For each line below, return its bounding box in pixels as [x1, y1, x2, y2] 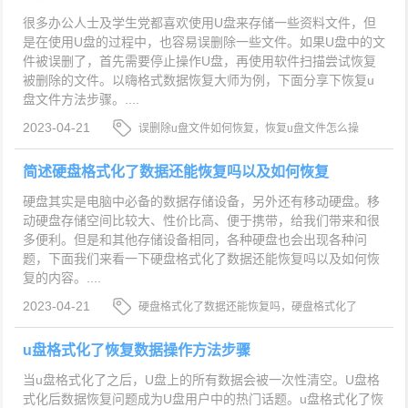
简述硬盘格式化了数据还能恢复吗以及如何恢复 [22, 163, 329, 179]
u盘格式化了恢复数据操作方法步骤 [22, 342, 250, 358]
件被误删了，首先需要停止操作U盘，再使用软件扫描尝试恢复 [22, 54, 376, 69]
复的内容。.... [22, 270, 101, 285]
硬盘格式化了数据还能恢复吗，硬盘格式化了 [138, 300, 358, 313]
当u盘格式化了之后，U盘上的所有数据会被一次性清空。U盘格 [22, 372, 380, 387]
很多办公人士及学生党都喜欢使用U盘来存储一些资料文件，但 [22, 15, 376, 31]
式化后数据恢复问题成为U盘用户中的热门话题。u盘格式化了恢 [22, 391, 383, 406]
